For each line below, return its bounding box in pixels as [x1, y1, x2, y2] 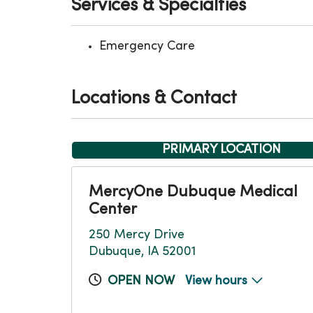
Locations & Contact [71, 90, 237, 108]
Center [89, 203, 137, 217]
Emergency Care [99, 41, 195, 52]
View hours [185, 275, 251, 287]
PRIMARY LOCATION [162, 144, 281, 156]
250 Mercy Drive [89, 229, 184, 241]
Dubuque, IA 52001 [89, 246, 196, 258]
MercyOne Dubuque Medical [89, 185, 298, 200]
